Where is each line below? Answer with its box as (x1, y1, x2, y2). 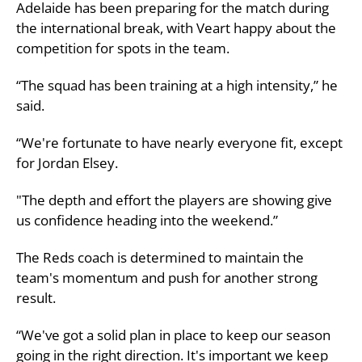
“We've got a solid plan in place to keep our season (16, 325, 330, 344)
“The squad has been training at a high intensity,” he (16, 75, 338, 95)
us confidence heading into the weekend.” (16, 210, 278, 229)
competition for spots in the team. (16, 38, 229, 57)
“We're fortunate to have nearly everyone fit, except (16, 133, 343, 152)
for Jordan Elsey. (16, 153, 118, 172)
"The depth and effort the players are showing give (16, 190, 332, 209)
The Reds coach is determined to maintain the (16, 247, 304, 267)
